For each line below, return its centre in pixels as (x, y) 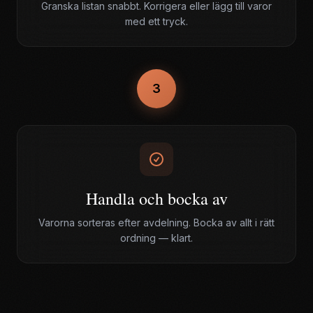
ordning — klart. (156, 238)
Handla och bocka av (156, 198)
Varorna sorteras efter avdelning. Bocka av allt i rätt (156, 223)
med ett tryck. (156, 21)
